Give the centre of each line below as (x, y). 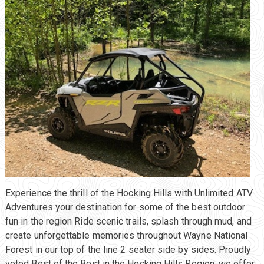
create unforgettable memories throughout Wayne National (126, 236)
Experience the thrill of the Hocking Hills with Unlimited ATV (129, 193)
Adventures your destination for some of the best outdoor (125, 207)
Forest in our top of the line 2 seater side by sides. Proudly (128, 250)
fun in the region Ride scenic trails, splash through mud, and (128, 222)
